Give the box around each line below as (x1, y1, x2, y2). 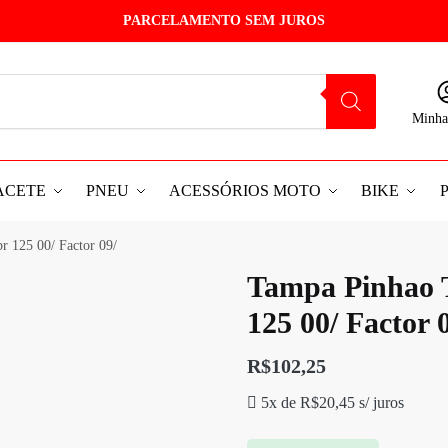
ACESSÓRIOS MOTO (169, 182, 322, 199)
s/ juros (355, 394, 405, 411)
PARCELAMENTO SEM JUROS (123, 13, 325, 28)
